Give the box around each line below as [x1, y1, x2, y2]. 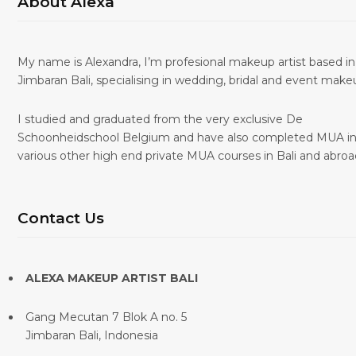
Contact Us [17, 209, 104, 228]
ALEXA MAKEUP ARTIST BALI [25, 271, 198, 286]
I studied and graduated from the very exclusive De [17, 112, 303, 127]
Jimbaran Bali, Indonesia [25, 328, 158, 343]
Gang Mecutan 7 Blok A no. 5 [25, 310, 187, 325]
